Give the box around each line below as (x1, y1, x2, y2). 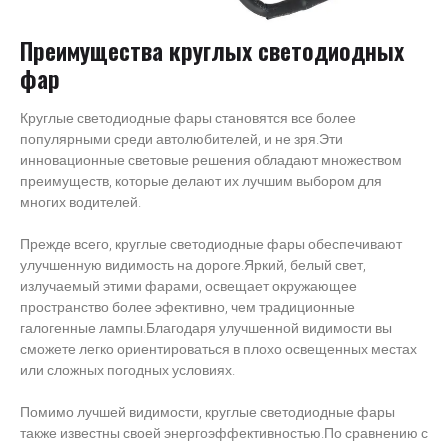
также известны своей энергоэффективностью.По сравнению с (20, 423, 428, 445)
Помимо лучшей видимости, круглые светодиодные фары (20, 402, 395, 424)
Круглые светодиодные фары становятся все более (20, 108, 356, 130)
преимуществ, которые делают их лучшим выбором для (20, 171, 382, 193)
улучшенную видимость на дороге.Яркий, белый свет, (20, 255, 366, 277)
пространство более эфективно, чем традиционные (20, 297, 355, 319)
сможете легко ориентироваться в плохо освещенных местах (20, 339, 417, 361)
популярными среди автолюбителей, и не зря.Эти (20, 129, 343, 151)
